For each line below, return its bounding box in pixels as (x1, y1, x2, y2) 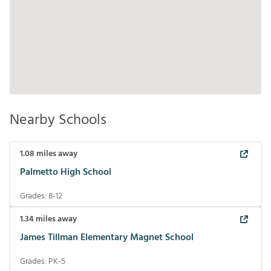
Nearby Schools (10, 108, 106, 132)
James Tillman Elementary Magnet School (20, 230, 194, 246)
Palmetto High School (20, 165, 111, 181)
